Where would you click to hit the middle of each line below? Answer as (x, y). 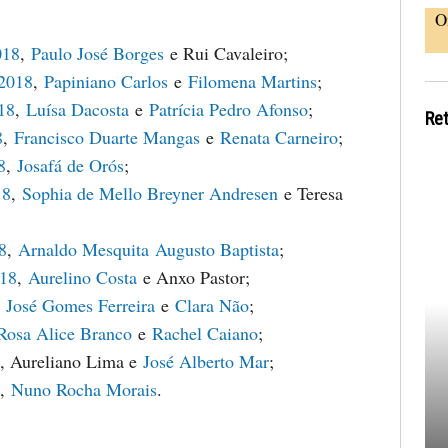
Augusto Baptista (217, 249)
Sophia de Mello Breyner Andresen (150, 193)
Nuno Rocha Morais (84, 389)
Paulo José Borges (97, 53)
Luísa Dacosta (77, 109)
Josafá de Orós (70, 165)
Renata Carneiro (279, 137)
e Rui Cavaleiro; (226, 53)
